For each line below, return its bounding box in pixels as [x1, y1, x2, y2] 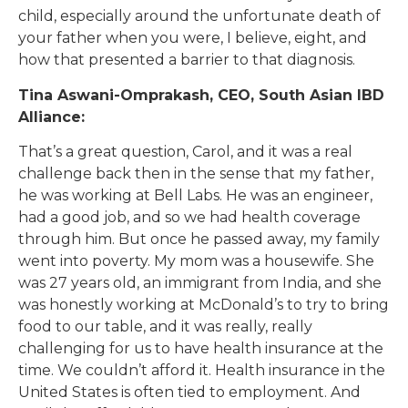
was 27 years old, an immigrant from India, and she [18, 273, 382, 291]
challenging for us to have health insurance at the [18, 339, 383, 357]
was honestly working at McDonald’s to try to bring [18, 295, 389, 313]
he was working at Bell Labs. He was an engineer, [18, 186, 372, 204]
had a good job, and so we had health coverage [18, 208, 361, 226]
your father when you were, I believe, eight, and [18, 29, 367, 47]
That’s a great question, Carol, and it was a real [18, 142, 352, 160]
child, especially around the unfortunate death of [18, 7, 381, 25]
